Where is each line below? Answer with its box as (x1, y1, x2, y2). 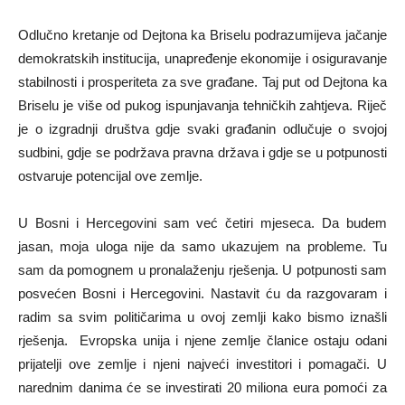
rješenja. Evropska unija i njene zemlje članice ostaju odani (18, 332, 387, 348)
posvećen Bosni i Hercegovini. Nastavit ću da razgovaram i (18, 285, 387, 301)
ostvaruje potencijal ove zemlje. (18, 167, 202, 184)
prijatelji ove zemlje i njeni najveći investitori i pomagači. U (18, 355, 387, 372)
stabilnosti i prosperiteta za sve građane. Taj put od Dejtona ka (18, 73, 387, 89)
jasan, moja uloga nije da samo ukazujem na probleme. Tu (18, 238, 387, 254)
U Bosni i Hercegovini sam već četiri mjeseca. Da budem (18, 214, 387, 231)
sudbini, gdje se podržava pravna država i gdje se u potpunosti (18, 144, 387, 160)
